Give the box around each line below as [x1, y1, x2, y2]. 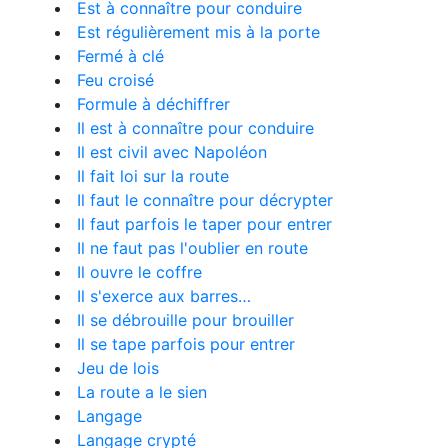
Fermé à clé [77, 46, 164, 66]
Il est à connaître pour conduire [77, 118, 314, 138]
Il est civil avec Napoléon [77, 142, 267, 162]
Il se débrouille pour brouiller [77, 310, 294, 330]
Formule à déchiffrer [77, 94, 230, 114]
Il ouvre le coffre [77, 262, 202, 282]
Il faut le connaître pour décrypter [77, 190, 333, 210]
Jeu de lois [77, 358, 159, 378]
